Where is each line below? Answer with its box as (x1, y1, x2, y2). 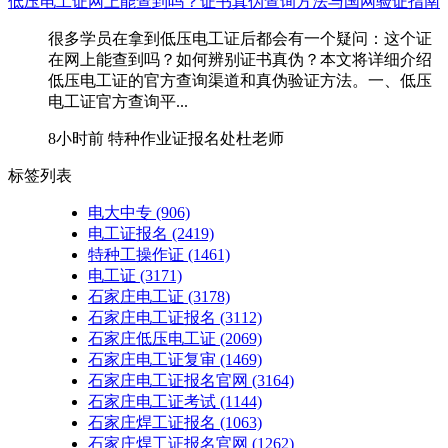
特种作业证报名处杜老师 (104, 129, 284, 147)
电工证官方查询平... (48, 92, 188, 110)
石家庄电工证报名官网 (88, 371, 248, 389)
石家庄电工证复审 (88, 350, 216, 368)
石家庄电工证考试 (88, 392, 216, 410)
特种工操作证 (88, 245, 184, 263)
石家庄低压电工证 (88, 329, 216, 347)
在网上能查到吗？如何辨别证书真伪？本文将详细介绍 (48, 50, 432, 68)
